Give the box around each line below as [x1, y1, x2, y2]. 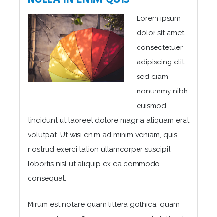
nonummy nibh [137, 86, 188, 95]
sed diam [137, 72, 168, 81]
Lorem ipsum [137, 14, 181, 23]
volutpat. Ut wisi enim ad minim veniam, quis [28, 130, 177, 139]
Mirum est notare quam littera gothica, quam [28, 200, 180, 209]
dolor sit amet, [137, 28, 186, 37]
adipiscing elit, [137, 57, 186, 66]
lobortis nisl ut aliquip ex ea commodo [28, 159, 160, 168]
